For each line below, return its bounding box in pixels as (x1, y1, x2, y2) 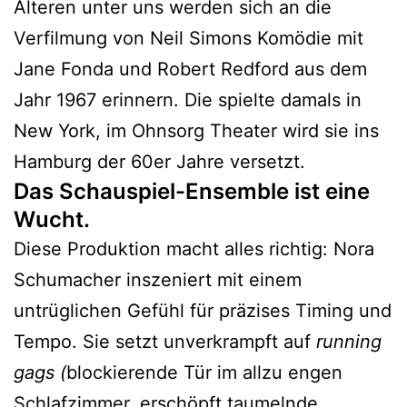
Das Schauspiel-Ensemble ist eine (14, 178, 370, 205)
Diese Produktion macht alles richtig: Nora (14, 238, 374, 261)
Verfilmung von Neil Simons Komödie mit (14, 27, 363, 50)
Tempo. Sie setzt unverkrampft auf (14, 331, 316, 353)
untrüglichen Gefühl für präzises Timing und (14, 300, 392, 323)
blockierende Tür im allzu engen (66, 362, 342, 384)
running (316, 331, 382, 353)
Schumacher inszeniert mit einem (14, 269, 302, 292)
